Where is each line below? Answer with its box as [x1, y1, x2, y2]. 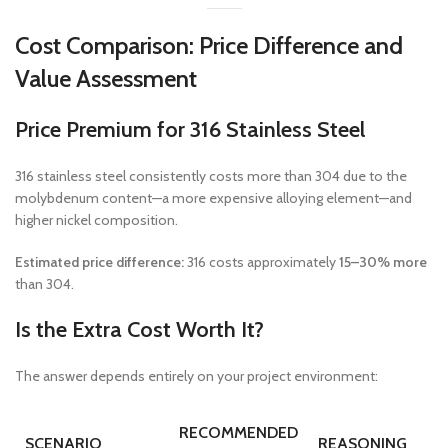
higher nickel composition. [15, 211, 178, 229]
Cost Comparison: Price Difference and [15, 31, 403, 60]
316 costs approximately [184, 253, 339, 271]
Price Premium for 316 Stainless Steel [15, 116, 365, 143]
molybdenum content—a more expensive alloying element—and [15, 189, 412, 207]
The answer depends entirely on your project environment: [15, 367, 378, 385]
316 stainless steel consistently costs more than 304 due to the [15, 167, 407, 185]
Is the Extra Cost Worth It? [15, 316, 264, 343]
